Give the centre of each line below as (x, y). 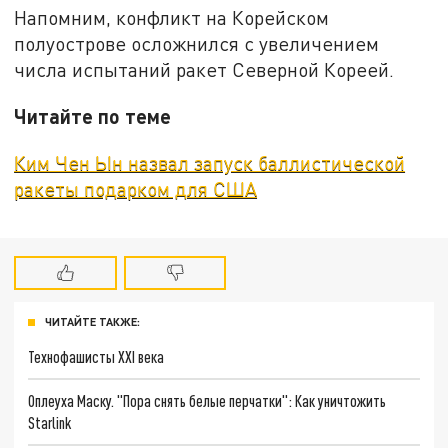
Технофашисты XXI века (96, 357)
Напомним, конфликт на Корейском (172, 18)
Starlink (50, 422)
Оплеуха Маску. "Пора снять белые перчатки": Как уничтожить (207, 400)
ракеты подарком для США (136, 188)
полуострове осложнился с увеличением (197, 44)
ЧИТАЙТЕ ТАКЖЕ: (92, 322)
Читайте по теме (93, 115)
